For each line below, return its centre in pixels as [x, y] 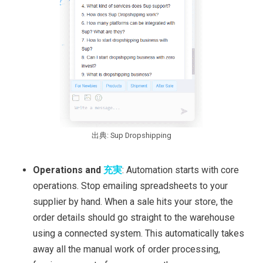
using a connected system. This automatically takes [139, 234]
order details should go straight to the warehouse [134, 218]
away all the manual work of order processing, [127, 249]
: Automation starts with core [181, 170]
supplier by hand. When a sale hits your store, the [133, 202]
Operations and [68, 170]
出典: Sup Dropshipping [131, 136]
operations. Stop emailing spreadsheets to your [130, 186]
